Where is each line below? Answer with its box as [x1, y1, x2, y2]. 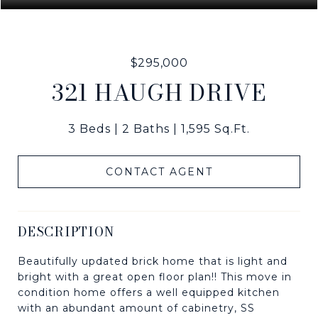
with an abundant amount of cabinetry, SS [18, 301, 255, 314]
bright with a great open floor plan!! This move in [18, 270, 292, 283]
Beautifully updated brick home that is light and [18, 254, 287, 268]
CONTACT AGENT [105, 165, 213, 178]
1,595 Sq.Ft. [181, 122, 250, 136]
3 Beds [68, 122, 111, 136]
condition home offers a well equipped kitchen [18, 285, 280, 299]
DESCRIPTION [18, 221, 114, 241]
